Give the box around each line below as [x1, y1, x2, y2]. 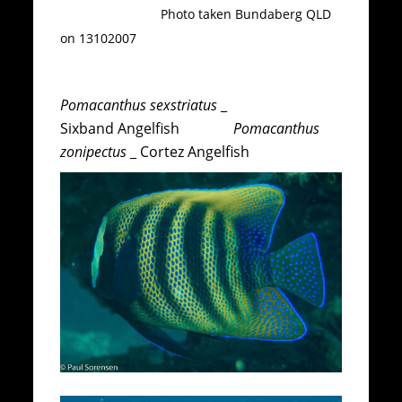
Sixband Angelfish [60, 118, 231, 138]
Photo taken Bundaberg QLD [60, 5, 332, 23]
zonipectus [60, 141, 127, 162]
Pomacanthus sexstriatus [60, 94, 222, 115]
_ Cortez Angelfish [127, 141, 250, 162]
